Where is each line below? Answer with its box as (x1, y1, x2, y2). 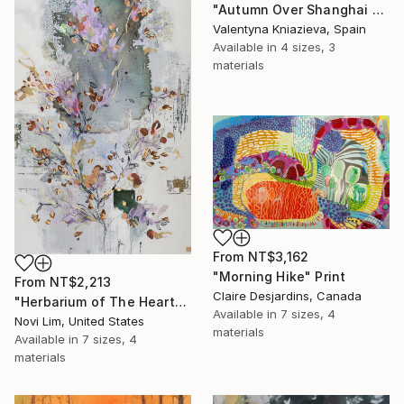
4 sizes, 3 (280, 39, 335, 54)
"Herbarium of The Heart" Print (174, 294, 187, 310)
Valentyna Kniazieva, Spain (213, 21, 366, 36)
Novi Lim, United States (14, 314, 144, 329)
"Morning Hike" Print (213, 268, 346, 284)
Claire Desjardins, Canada (213, 288, 362, 303)
